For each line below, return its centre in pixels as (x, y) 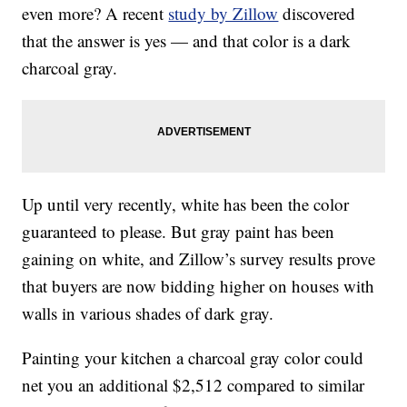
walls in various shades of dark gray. (148, 313)
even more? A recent (95, 14)
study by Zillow (223, 14)
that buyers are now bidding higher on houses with (199, 286)
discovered (317, 14)
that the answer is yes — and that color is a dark (187, 41)
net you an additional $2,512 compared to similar (194, 385)
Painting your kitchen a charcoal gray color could (193, 358)
